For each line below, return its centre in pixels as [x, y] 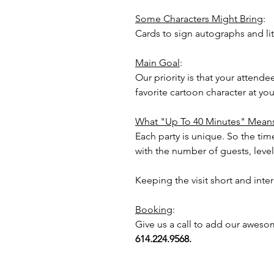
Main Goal [157, 63]
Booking [154, 209]
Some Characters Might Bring [199, 19]
